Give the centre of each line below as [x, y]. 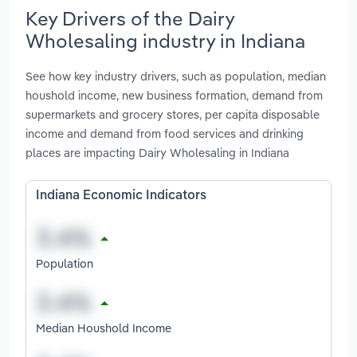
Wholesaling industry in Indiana [165, 40]
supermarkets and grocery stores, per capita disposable [173, 115]
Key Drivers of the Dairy [130, 18]
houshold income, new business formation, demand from [174, 96]
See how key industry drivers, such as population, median [176, 76]
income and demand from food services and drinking [165, 134]
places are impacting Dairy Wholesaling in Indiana [157, 153]
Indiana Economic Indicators [121, 196]
